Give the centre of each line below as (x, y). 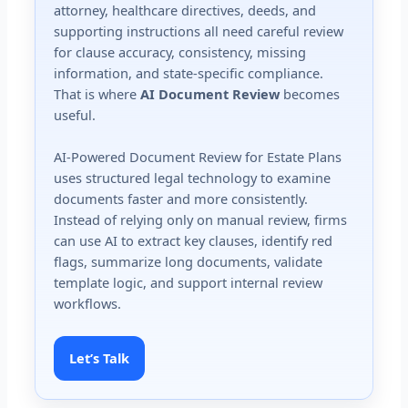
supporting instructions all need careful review (199, 31)
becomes (310, 93)
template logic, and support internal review (189, 283)
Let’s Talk (100, 357)
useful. (75, 114)
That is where (97, 93)
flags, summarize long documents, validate (189, 262)
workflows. (88, 304)
